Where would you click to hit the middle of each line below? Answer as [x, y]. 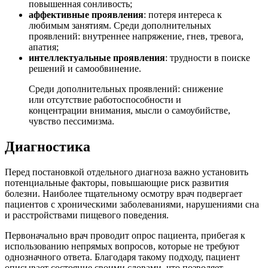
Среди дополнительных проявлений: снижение [126, 89]
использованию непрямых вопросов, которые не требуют [122, 246]
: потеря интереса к [183, 14]
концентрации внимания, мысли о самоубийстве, [130, 110]
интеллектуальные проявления [97, 57]
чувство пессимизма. [71, 121]
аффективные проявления [86, 14]
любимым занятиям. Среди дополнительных [120, 25]
